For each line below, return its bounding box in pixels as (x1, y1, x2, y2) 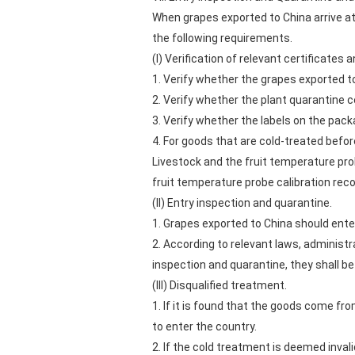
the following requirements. (152, 32, 292, 44)
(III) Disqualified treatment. (152, 279, 287, 292)
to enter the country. (152, 320, 257, 333)
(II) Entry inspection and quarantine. (152, 197, 332, 209)
